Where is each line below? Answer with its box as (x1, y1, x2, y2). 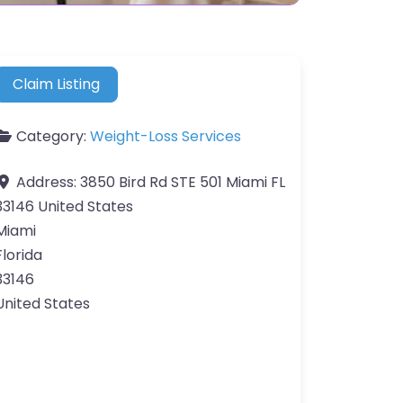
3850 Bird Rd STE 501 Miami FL (80, 172, 285, 193)
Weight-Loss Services (90, 126, 241, 148)
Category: (16, 126, 90, 148)
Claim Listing (13, 74, 101, 95)
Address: (16, 172, 80, 193)
